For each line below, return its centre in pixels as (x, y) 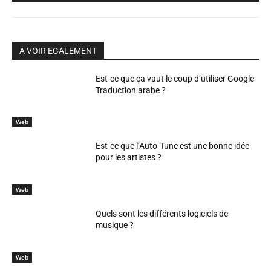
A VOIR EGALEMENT (58, 51)
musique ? (115, 225)
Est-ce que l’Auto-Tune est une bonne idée (173, 146)
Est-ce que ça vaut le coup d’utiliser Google (175, 78)
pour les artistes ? (129, 158)
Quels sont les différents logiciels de (162, 213)
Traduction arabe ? (131, 90)
